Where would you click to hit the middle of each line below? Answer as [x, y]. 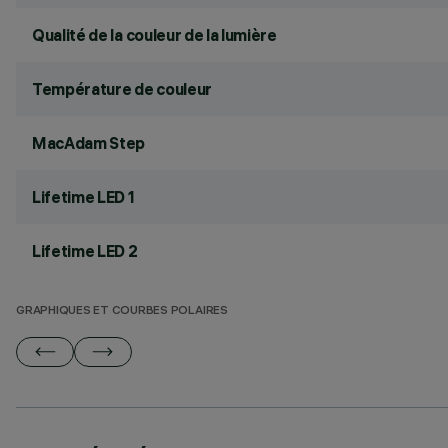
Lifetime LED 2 [85, 251]
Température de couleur [122, 89]
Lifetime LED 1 [83, 197]
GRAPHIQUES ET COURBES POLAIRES [122, 311]
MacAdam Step [89, 143]
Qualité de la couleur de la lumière [154, 35]
